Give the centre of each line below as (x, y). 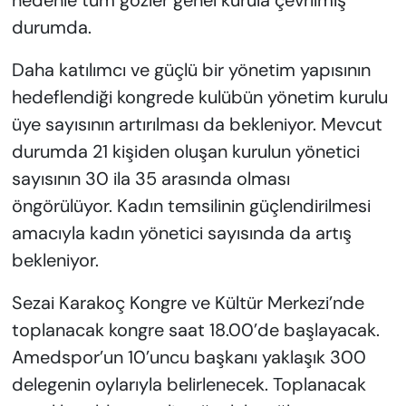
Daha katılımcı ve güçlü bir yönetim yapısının (191, 70)
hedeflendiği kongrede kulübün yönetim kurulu (199, 97)
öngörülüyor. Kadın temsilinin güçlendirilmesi (191, 206)
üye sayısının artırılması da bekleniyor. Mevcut (197, 125)
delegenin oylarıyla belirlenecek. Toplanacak (188, 385)
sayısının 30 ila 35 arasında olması (150, 179)
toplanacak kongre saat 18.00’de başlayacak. (195, 330)
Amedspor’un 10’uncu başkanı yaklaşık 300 (188, 358)
